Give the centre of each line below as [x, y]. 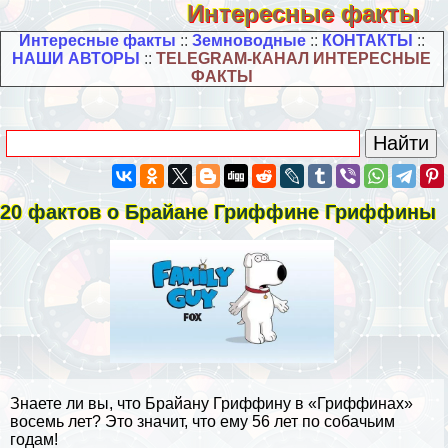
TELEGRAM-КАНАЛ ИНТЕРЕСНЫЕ [294, 58]
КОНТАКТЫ [367, 40]
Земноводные [248, 40]
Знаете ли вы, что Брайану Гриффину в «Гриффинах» [211, 403]
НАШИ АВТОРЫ [76, 58]
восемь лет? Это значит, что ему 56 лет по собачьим [202, 421]
